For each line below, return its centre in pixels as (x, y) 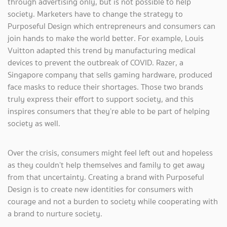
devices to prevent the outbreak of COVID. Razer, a (96, 62)
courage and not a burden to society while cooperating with (113, 201)
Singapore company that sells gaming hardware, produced (110, 74)
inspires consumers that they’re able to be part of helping (109, 111)
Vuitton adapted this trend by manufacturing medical (102, 50)
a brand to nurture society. (55, 213)
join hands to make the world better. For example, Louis (106, 38)
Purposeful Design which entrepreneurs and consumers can (111, 26)
